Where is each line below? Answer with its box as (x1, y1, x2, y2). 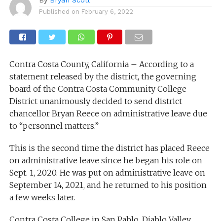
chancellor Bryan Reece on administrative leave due (9, 108, 207, 118)
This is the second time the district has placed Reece (9, 143, 210, 153)
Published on (38, 7, 79, 15)
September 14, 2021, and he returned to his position (9, 180, 207, 190)
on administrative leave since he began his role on (9, 155, 202, 165)
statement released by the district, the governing (9, 71, 196, 81)
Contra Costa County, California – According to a (9, 59, 194, 69)
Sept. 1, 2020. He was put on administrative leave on (9, 167, 205, 178)
